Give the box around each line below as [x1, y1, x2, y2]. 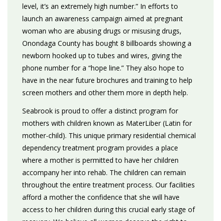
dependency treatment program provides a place [22, 143, 178, 152]
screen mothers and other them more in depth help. [22, 88, 188, 97]
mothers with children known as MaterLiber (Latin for [22, 118, 192, 128]
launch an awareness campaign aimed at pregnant [22, 14, 183, 23]
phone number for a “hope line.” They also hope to [22, 63, 184, 73]
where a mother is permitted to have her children [22, 155, 179, 165]
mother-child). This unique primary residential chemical [22, 131, 196, 140]
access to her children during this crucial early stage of [22, 205, 195, 214]
